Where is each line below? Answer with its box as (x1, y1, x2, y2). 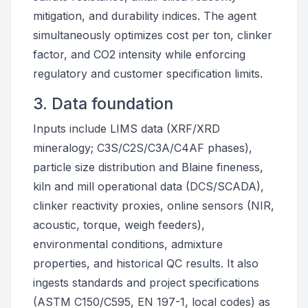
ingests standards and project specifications (33, 276, 259, 289)
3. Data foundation (33, 93, 173, 113)
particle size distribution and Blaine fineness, (33, 160, 263, 174)
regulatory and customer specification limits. (33, 67, 263, 80)
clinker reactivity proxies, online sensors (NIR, (33, 199, 274, 212)
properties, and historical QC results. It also (33, 256, 258, 270)
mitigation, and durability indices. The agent (33, 9, 256, 23)
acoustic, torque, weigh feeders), (33, 218, 205, 232)
